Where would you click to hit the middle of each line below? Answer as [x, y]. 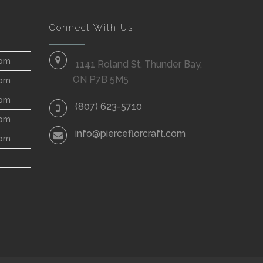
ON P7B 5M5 [100, 80]
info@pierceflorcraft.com [130, 134]
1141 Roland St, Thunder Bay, [138, 65]
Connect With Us [91, 28]
